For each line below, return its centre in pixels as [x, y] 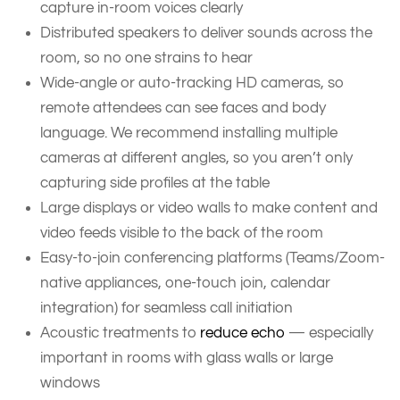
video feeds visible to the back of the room [185, 232]
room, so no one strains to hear [148, 57]
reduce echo [242, 332]
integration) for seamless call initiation [168, 307]
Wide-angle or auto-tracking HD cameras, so [192, 82]
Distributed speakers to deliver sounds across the [206, 32]
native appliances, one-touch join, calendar [185, 282]
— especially [329, 332]
